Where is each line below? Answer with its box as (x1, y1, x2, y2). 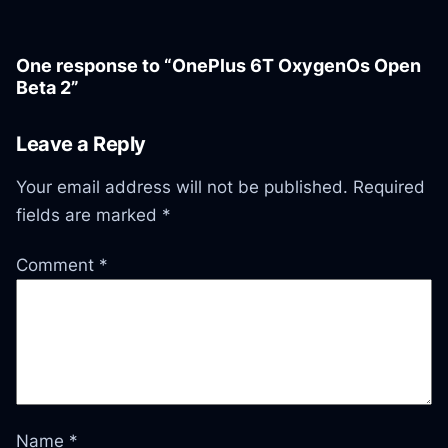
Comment (16, 255, 100, 276)
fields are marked (16, 204, 163, 225)
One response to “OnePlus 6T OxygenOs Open (16, 54, 422, 76)
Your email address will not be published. (16, 176, 349, 197)
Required (353, 176, 426, 197)
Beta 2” (16, 76, 80, 98)
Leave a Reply (16, 130, 146, 156)
